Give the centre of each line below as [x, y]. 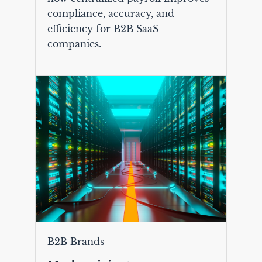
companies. [74, 44]
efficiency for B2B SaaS [103, 28]
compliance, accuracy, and [111, 13]
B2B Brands [75, 241]
